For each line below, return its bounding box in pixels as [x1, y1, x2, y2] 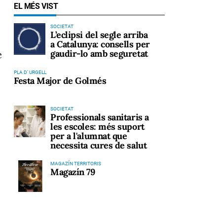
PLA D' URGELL [14, 69, 46, 75]
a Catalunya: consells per [50, 38, 150, 50]
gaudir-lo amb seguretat [50, 48, 148, 59]
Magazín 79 [50, 166, 95, 178]
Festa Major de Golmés [14, 74, 107, 86]
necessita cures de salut [50, 139, 147, 151]
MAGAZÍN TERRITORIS [50, 161, 101, 167]
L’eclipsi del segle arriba [50, 29, 148, 40]
